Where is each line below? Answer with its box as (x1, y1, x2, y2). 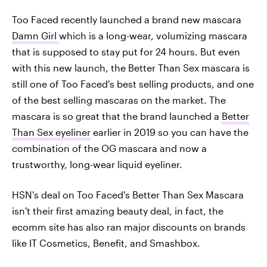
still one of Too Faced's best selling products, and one (12, 77, 254, 89)
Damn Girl (12, 29, 57, 41)
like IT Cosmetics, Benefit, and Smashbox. (12, 237, 200, 249)
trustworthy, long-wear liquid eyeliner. (12, 158, 182, 170)
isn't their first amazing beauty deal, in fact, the (12, 204, 223, 216)
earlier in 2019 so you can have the (91, 126, 249, 138)
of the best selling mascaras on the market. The (12, 94, 226, 105)
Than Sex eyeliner (12, 126, 91, 138)
